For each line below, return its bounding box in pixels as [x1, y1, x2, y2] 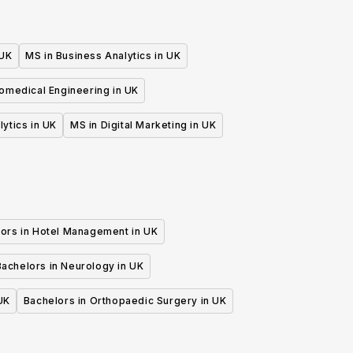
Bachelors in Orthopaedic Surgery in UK [23, 295, 227, 307]
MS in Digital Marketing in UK [69, 119, 217, 132]
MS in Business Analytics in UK [25, 50, 181, 62]
